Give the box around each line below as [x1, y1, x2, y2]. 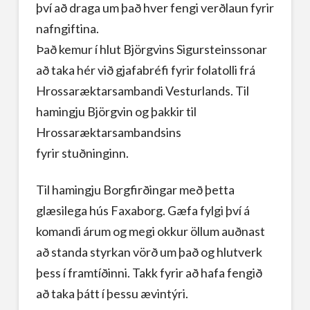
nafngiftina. [35, 20, 99, 36]
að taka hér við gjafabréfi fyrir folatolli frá [35, 62, 255, 77]
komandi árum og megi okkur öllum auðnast [35, 224, 265, 239]
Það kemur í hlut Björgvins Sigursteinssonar [35, 41, 267, 57]
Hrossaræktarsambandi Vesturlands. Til [35, 82, 249, 98]
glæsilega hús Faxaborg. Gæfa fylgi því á [35, 203, 250, 219]
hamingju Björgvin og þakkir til [35, 103, 197, 119]
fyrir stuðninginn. [35, 145, 129, 161]
